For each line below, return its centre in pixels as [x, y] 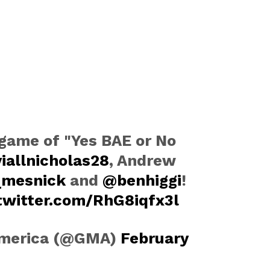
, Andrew [142, 160]
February [154, 238]
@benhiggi [142, 180]
